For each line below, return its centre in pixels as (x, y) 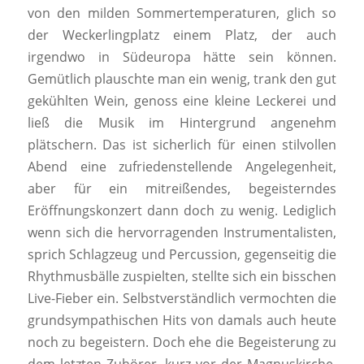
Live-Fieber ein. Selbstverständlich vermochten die (182, 299)
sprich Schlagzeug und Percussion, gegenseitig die (182, 255)
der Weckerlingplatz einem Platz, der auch (182, 35)
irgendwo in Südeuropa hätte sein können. (182, 57)
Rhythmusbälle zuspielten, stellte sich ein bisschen (182, 277)
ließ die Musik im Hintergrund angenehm (182, 123)
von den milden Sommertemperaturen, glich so (182, 13)
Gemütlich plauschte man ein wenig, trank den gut (182, 79)
